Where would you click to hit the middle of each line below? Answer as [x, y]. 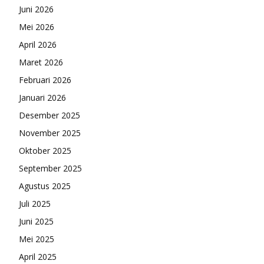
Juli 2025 [35, 204]
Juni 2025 [36, 221]
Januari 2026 [42, 98]
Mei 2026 [37, 27]
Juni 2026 [36, 9]
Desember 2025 [49, 115]
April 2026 [38, 44]
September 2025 [50, 168]
